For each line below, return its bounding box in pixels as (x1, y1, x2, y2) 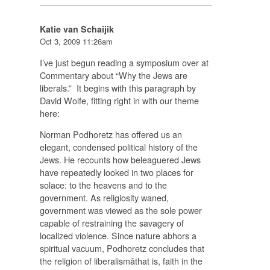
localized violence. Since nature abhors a (39, 229, 196, 242)
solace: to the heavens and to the (39, 178, 167, 192)
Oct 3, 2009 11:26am (39, 36, 113, 48)
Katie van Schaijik (39, 23, 114, 36)
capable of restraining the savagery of (39, 216, 184, 230)
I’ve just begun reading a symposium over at (39, 55, 209, 69)
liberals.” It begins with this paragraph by (39, 81, 196, 94)
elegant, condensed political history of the (39, 140, 198, 154)
